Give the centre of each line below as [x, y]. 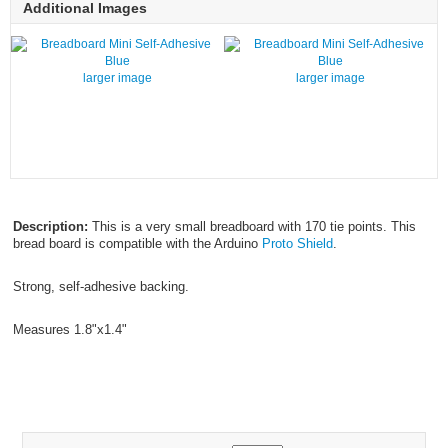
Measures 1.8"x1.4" [69, 330]
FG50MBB [43, 373]
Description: [50, 227]
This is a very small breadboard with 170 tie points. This [251, 227]
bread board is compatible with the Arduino [137, 244]
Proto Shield [297, 244]
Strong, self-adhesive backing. [100, 287]
